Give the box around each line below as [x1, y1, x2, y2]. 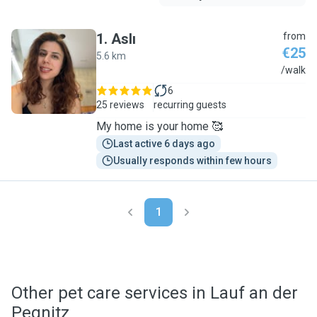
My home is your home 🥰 [96, 120, 223, 133]
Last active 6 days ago [113, 138, 215, 149]
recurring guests [154, 99, 226, 110]
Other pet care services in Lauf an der [11, 283, 298, 303]
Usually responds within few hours [113, 155, 272, 166]
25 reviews [96, 99, 144, 110]
